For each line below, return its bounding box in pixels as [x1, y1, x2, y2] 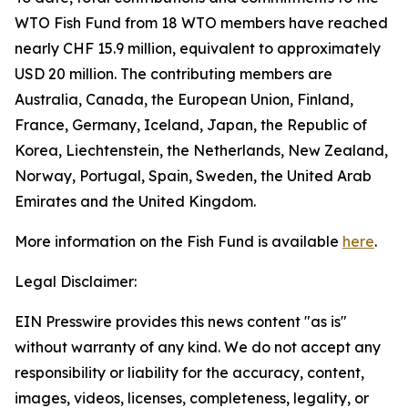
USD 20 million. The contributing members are [15, 65, 332, 83]
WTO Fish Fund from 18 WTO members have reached [15, 14, 388, 32]
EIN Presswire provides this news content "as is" [15, 312, 347, 331]
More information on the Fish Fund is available [15, 232, 342, 250]
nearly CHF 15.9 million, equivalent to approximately [15, 39, 381, 57]
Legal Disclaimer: [15, 272, 137, 291]
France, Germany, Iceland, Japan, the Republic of [15, 116, 367, 134]
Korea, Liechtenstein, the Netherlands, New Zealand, [15, 141, 388, 159]
